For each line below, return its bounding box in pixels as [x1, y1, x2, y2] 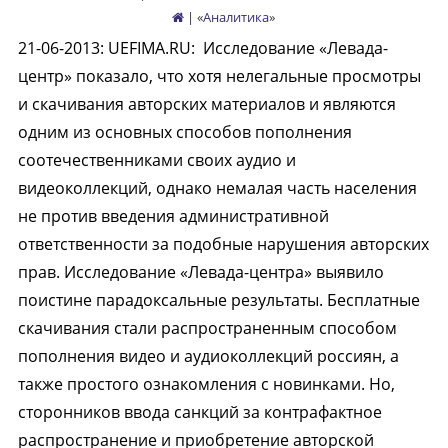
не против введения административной [17, 205, 329, 227]
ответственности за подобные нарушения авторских [17, 233, 429, 255]
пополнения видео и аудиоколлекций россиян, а [17, 345, 399, 367]
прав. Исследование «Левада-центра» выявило [17, 261, 384, 283]
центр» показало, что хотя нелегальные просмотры [17, 65, 421, 87]
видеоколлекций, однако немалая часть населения [17, 177, 417, 199]
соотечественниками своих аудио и [17, 149, 296, 171]
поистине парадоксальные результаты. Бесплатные [17, 289, 420, 311]
